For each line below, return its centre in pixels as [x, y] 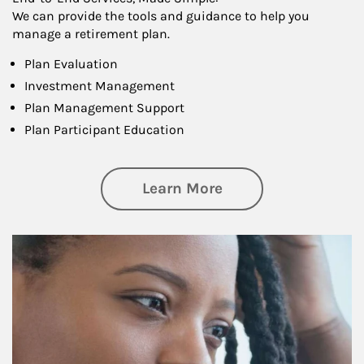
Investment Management [100, 85]
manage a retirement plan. [91, 33]
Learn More [182, 188]
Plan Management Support [104, 107]
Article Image [50, 242]
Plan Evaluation [71, 63]
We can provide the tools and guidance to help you [161, 15]
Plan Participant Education [104, 129]
